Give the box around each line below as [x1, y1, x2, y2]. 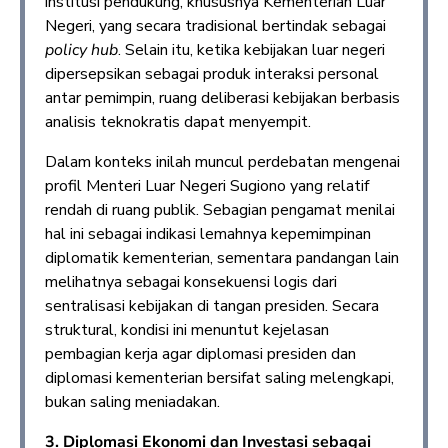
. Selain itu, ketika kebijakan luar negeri [118, 38, 385, 61]
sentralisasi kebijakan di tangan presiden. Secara [45, 294, 379, 317]
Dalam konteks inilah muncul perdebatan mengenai [45, 150, 400, 173]
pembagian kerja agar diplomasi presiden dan [45, 342, 356, 365]
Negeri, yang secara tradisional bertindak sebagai [45, 14, 386, 37]
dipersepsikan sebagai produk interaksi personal [45, 62, 379, 85]
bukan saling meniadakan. [45, 390, 220, 413]
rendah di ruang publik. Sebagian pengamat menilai [45, 198, 395, 221]
